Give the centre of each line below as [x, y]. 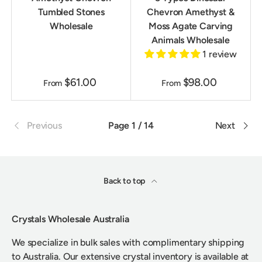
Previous [44, 126]
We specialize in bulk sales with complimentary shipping [128, 243]
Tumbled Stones [71, 12]
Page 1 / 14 [131, 126]
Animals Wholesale [191, 40]
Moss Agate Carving [191, 26]
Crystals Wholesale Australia [70, 219]
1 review [220, 54]
